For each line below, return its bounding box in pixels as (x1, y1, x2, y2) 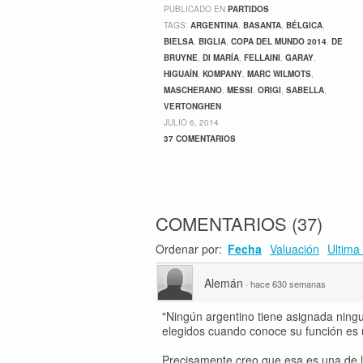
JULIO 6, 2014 (164, 117, 219, 128)
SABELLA (286, 84, 324, 96)
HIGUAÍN (164, 68, 198, 79)
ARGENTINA (190, 19, 238, 31)
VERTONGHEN (164, 100, 221, 112)
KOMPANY (203, 68, 242, 79)
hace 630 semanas (250, 277, 326, 290)
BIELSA (164, 36, 194, 47)
